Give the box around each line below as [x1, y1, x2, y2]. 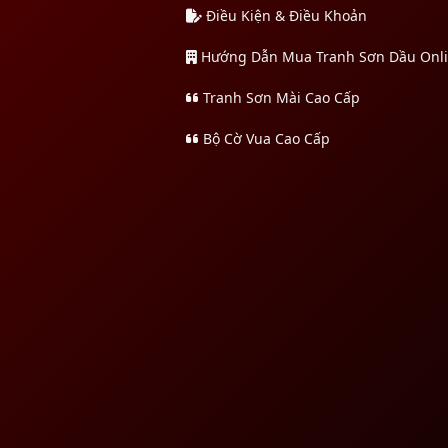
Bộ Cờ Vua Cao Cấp [199, 128, 330, 148]
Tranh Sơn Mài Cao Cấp [199, 87, 360, 107]
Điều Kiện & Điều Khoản [202, 5, 367, 25]
